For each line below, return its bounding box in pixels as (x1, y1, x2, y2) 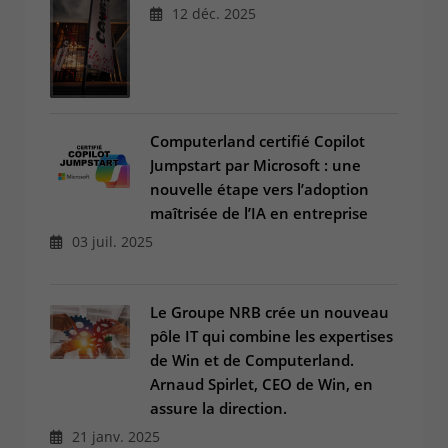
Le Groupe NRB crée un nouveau (150, 302, 389, 323)
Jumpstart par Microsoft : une (150, 155, 361, 176)
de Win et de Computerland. (150, 350, 354, 371)
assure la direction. (150, 398, 287, 419)
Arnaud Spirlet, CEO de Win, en (150, 374, 373, 395)
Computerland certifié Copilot (150, 131, 365, 152)
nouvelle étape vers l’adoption (150, 179, 369, 200)
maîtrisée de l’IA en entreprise (150, 203, 368, 224)
